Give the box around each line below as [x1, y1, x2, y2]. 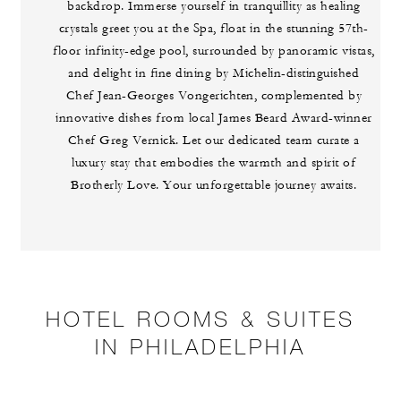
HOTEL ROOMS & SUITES [46, 305, 355, 332]
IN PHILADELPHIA [95, 333, 306, 360]
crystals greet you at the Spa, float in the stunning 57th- [58, 21, 369, 38]
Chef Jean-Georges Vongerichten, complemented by [65, 88, 363, 105]
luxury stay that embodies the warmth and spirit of [72, 155, 356, 172]
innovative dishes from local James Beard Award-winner [55, 110, 372, 127]
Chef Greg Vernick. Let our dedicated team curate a [67, 132, 360, 149]
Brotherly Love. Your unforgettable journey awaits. [71, 177, 357, 194]
